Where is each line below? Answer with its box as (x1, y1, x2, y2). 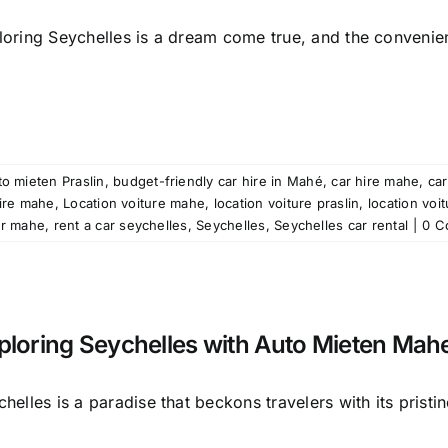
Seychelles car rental (274, 217, 409, 233)
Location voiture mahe (63, 195, 206, 211)
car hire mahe (331, 173, 420, 189)
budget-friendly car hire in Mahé (113, 173, 323, 189)
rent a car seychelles (53, 217, 188, 233)
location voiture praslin (213, 195, 360, 211)
